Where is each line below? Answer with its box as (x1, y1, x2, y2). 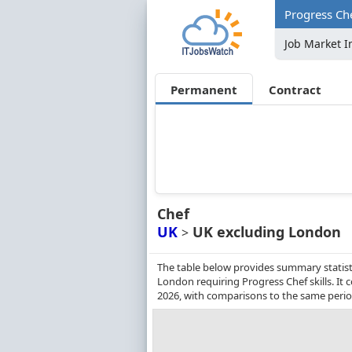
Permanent (170, 81, 237, 97)
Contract (269, 81, 322, 97)
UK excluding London (189, 222, 341, 242)
